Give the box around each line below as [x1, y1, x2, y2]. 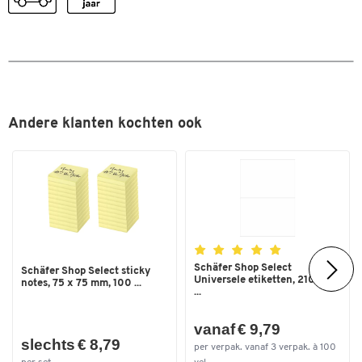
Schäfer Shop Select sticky [21, 265, 150, 276]
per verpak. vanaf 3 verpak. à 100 [194, 342, 336, 352]
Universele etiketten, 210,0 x [194, 275, 334, 286]
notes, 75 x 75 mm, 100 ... [21, 277, 141, 288]
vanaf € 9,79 [194, 321, 280, 339]
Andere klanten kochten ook [8, 116, 202, 133]
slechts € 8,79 [21, 336, 120, 354]
